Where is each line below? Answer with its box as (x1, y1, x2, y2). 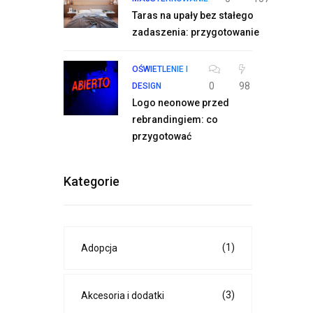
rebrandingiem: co (132, 114, 218, 125)
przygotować (132, 131, 191, 142)
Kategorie (64, 174, 119, 189)
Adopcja (81, 242, 117, 254)
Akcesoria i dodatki (81, 290, 164, 301)
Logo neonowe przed (132, 97, 229, 108)
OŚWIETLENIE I (132, 64, 188, 74)
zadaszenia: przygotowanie (132, 27, 259, 38)
